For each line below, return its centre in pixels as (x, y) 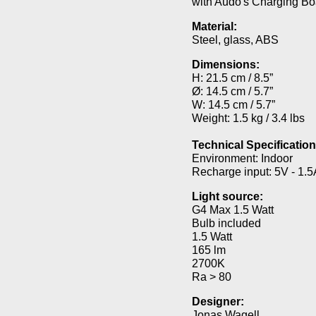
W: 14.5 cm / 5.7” (234, 105)
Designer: (218, 302)
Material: (215, 26)
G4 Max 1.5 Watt (233, 210)
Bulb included (227, 223)
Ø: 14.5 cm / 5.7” (233, 91)
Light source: (228, 196)
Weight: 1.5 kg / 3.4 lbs (249, 118)
